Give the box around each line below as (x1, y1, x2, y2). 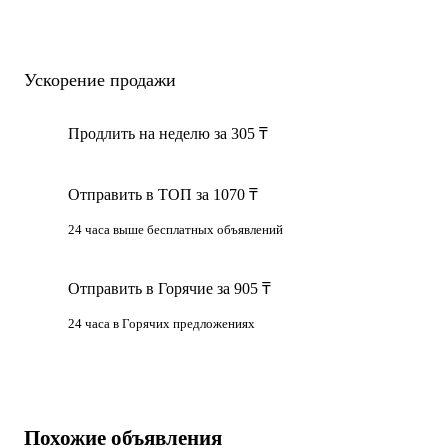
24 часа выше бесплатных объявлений (68, 221, 283, 237)
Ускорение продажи (24, 69, 176, 90)
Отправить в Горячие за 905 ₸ (68, 279, 271, 297)
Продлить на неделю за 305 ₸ (68, 124, 268, 142)
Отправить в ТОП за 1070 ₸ (68, 185, 258, 203)
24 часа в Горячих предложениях (68, 315, 255, 331)
